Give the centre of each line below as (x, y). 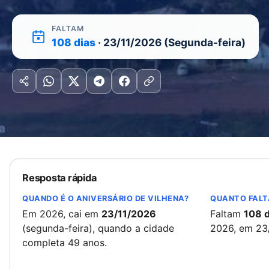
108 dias (74, 42)
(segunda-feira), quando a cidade (98, 228)
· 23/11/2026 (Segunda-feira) (171, 42)
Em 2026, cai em (62, 214)
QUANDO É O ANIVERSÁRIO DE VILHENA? (106, 198)
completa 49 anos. (65, 243)
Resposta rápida (59, 178)
